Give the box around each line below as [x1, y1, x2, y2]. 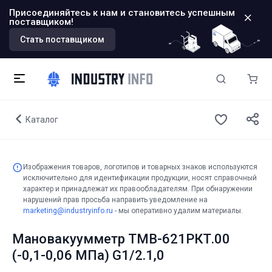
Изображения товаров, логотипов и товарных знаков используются [23, 163, 257, 171]
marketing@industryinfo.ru [23, 206, 113, 215]
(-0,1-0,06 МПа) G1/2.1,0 [12, 248, 165, 263]
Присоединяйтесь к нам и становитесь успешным [9, 7, 235, 18]
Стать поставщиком [20, 35, 104, 44]
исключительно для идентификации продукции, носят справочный [23, 174, 257, 182]
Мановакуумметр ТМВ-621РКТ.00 [12, 231, 230, 246]
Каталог [25, 115, 58, 124]
